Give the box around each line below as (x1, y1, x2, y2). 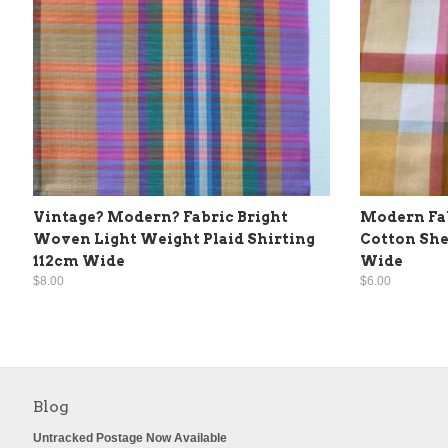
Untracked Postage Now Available (33, 430, 227, 445)
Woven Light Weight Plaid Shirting (33, 230, 315, 247)
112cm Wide (33, 252, 125, 269)
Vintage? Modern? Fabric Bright (33, 208, 288, 225)
